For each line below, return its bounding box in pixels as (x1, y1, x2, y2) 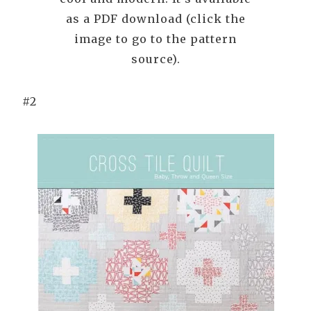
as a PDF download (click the (65, 12, 246, 26)
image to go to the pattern (74, 32, 237, 47)
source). (131, 52, 180, 67)
